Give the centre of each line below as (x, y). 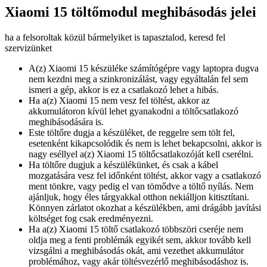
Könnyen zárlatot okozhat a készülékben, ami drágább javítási (145, 208)
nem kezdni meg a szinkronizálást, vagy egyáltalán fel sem (138, 79)
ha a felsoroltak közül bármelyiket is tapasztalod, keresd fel (115, 38)
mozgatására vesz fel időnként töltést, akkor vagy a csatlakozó (145, 176)
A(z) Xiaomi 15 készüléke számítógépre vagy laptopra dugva (144, 69)
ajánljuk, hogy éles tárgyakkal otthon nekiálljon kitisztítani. (139, 197)
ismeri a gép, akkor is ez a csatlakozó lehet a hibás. (124, 90)
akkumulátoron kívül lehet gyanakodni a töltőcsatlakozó (133, 111)
